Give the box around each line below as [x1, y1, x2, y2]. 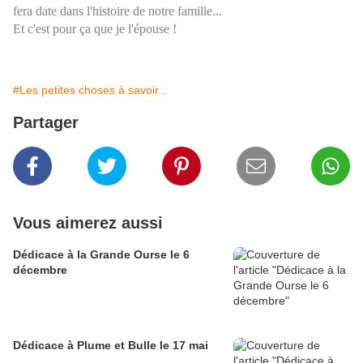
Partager [13, 113, 79, 131]
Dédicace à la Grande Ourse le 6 [13, 248, 190, 261]
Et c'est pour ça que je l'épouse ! [13, 22, 177, 36]
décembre [13, 263, 67, 276]
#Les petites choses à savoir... [13, 83, 168, 96]
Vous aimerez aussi [13, 214, 163, 232]
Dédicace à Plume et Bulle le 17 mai [13, 339, 208, 352]
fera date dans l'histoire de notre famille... [13, 4, 222, 18]
